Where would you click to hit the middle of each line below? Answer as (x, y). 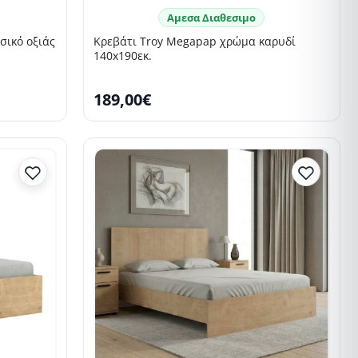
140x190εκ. (122, 56)
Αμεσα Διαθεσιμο (212, 18)
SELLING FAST (137, 188)
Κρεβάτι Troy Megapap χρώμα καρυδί (194, 42)
